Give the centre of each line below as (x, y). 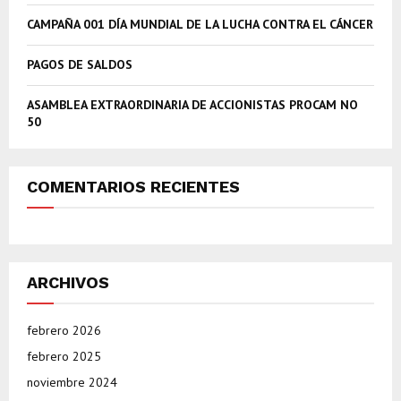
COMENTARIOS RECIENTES (133, 187)
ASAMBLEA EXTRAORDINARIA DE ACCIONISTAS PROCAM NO (192, 105)
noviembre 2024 (72, 383)
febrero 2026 (64, 331)
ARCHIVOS (68, 283)
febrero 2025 (64, 357)
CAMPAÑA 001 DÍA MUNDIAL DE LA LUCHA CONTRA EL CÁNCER (200, 25)
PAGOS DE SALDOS (80, 65)
